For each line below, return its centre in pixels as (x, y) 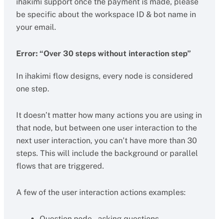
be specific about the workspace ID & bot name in (106, 14)
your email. (36, 27)
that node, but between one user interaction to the (106, 128)
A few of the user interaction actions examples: (101, 192)
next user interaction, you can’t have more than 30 (106, 141)
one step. (33, 89)
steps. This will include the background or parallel (107, 153)
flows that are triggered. (60, 166)
